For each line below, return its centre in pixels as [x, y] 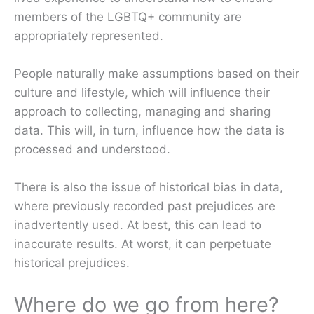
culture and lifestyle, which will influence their [142, 92]
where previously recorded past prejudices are [145, 206]
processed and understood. [92, 149]
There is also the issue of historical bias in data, [149, 187]
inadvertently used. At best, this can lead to [138, 225]
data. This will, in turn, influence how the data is [149, 130]
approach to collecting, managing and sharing [142, 111]
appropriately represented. [89, 35]
